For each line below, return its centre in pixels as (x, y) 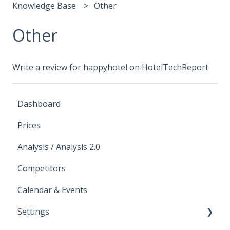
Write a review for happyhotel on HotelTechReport (110, 68)
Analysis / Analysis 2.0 (59, 147)
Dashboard (39, 103)
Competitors (42, 168)
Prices (29, 125)
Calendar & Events (52, 190)
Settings (33, 211)
